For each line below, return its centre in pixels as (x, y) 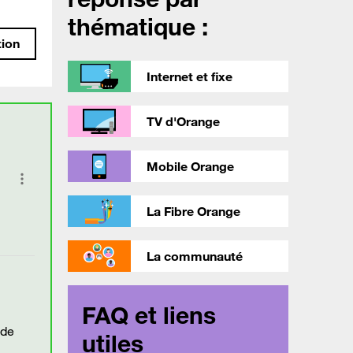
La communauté (195, 256)
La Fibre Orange (193, 212)
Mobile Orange (190, 167)
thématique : (138, 27)
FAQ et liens (149, 315)
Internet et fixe (190, 77)
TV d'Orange (183, 122)
